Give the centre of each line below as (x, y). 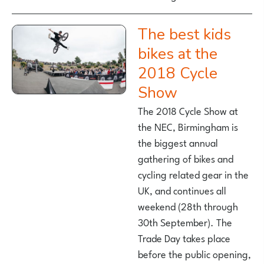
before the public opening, (194, 254)
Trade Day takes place (184, 238)
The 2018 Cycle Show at (188, 110)
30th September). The (185, 222)
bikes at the (178, 54)
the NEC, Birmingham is (188, 126)
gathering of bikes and (186, 158)
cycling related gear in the (193, 174)
